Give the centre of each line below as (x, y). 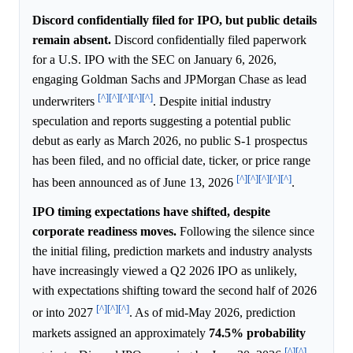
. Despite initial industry (212, 102)
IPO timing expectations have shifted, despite (151, 212)
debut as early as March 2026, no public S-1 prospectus (170, 141)
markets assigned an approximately (121, 333)
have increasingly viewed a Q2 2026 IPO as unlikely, (165, 271)
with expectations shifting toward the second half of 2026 (175, 291)
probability (276, 333)
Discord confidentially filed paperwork (209, 39)
